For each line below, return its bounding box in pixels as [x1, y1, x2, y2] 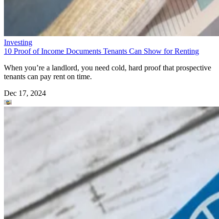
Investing [4, 38, 32, 46]
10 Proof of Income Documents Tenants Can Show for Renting [4, 46, 199, 55]
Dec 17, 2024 [4, 88, 46, 97]
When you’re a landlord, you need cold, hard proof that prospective [4, 63, 211, 72]
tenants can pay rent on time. [4, 72, 92, 81]
